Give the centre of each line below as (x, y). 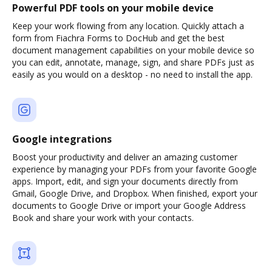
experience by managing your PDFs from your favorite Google (134, 169)
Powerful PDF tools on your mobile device (113, 8)
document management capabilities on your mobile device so (133, 50)
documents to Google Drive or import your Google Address (129, 206)
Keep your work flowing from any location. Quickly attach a (128, 26)
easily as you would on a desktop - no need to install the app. (132, 74)
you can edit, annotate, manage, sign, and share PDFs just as (133, 62)
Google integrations (62, 139)
